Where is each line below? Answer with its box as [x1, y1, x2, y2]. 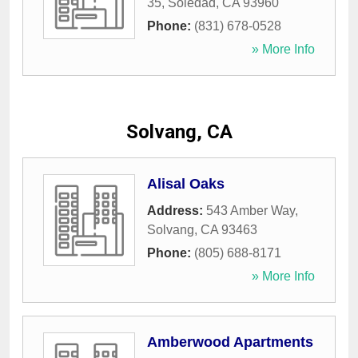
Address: [147, 204, 206, 218]
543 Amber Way [206, 204, 295, 218]
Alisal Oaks [147, 176, 225, 193]
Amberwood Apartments [147, 334, 313, 351]
